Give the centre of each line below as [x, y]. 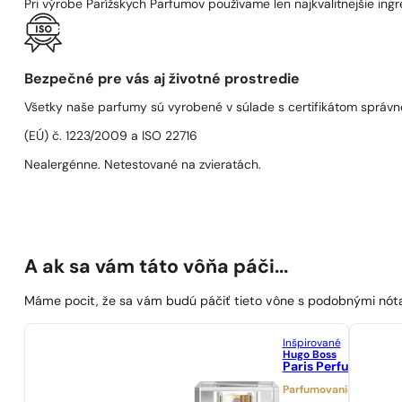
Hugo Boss [309, 355]
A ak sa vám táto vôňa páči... [157, 267]
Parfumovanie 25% [330, 390]
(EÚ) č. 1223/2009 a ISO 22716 [111, 136]
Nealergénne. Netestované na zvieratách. [143, 165]
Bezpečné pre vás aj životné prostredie [162, 79]
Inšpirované [311, 343]
